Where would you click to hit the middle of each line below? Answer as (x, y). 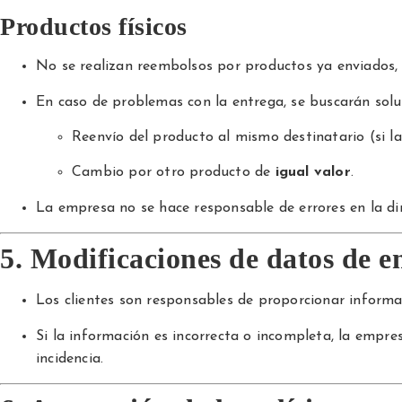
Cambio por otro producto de (174, 173)
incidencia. (70, 358)
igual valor (313, 173)
